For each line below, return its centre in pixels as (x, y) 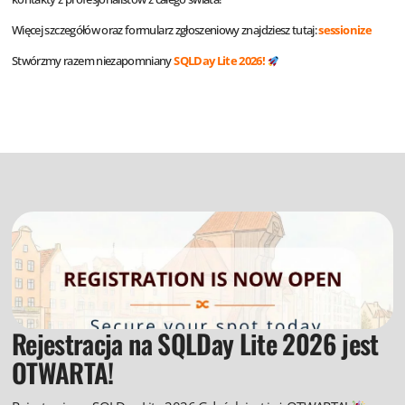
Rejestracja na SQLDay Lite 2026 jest (195, 344)
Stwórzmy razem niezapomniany (93, 61)
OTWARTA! (63, 372)
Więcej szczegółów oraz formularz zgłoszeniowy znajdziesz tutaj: (165, 30)
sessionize (345, 30)
